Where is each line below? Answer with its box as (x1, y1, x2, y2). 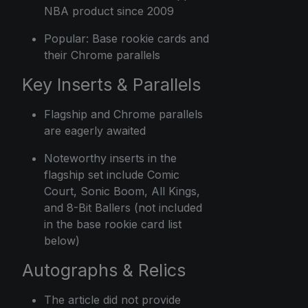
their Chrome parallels (44, 47, 160, 62)
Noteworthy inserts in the (44, 151, 177, 165)
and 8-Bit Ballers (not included (44, 200, 202, 214)
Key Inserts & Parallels (22, 74, 201, 95)
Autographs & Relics (22, 259, 186, 280)
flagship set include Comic (44, 167, 179, 181)
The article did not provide (44, 292, 181, 307)
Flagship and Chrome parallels (44, 107, 203, 121)
